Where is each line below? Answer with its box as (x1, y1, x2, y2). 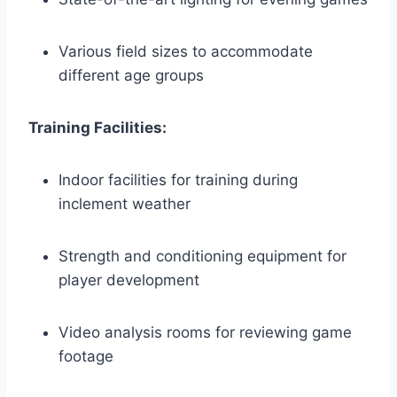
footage (58, 346, 113, 365)
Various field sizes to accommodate (58, 42, 313, 60)
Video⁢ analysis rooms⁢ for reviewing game (58, 323, 352, 341)
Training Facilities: (28, 118, 167, 136)
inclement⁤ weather (58, 194, 191, 213)
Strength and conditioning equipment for (58, 246, 346, 265)
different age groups (58, 66, 204, 84)
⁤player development (58, 270, 199, 289)
